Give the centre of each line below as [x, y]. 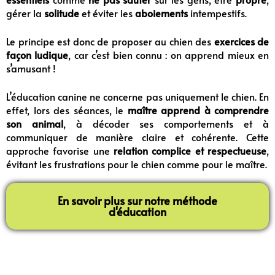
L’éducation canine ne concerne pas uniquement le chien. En [137, 96]
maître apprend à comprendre [198, 110]
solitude [63, 13]
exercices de [241, 41]
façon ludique [37, 54]
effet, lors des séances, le [67, 110]
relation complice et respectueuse [190, 150]
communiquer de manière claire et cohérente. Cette [137, 137]
